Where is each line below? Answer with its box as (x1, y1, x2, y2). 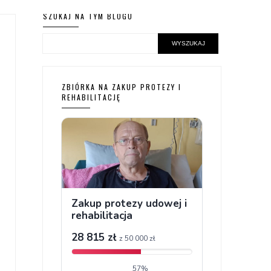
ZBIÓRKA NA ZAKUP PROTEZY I (62, 82, 182, 92)
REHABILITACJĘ (62, 92, 122, 102)
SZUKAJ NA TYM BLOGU (43, 11, 134, 21)
